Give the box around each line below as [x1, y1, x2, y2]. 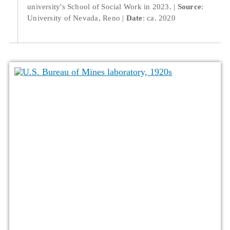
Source [177, 2, 202, 11]
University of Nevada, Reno [27, 13, 121, 23]
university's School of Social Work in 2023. [27, 2, 171, 11]
